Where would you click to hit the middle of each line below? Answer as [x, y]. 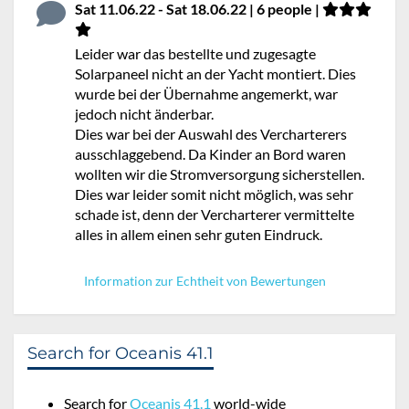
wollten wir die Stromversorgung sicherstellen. [220, 173]
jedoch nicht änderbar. [144, 113]
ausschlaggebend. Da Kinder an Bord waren [210, 153]
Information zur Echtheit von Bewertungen [204, 280]
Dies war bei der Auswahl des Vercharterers [211, 133]
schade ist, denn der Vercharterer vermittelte [215, 214]
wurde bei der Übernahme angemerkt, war [206, 93]
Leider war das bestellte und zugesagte [195, 53]
